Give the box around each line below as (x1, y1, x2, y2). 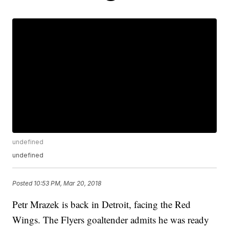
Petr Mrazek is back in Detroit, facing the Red (12, 198, 191, 211)
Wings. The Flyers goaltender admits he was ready (12, 213, 210, 226)
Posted (12, 179, 34, 187)
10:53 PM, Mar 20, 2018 (34, 179, 102, 187)
